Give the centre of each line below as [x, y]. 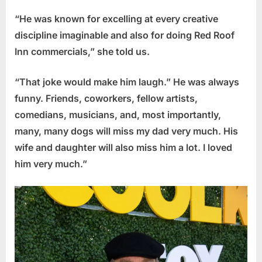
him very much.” [51, 164]
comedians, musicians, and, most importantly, [118, 115]
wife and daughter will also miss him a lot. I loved [123, 148]
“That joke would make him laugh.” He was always [127, 82]
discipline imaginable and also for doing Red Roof [125, 35]
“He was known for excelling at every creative [116, 19]
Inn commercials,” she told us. [82, 52]
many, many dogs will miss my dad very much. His [126, 131]
